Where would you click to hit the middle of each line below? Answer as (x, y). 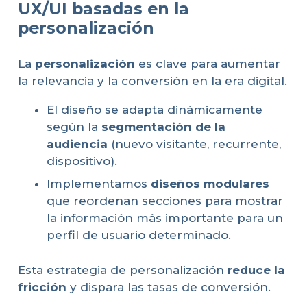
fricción (42, 287)
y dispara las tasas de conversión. (168, 287)
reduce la (256, 270)
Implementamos (99, 184)
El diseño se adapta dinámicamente (155, 109)
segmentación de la (163, 126)
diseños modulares (210, 184)
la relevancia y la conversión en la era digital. (152, 81)
